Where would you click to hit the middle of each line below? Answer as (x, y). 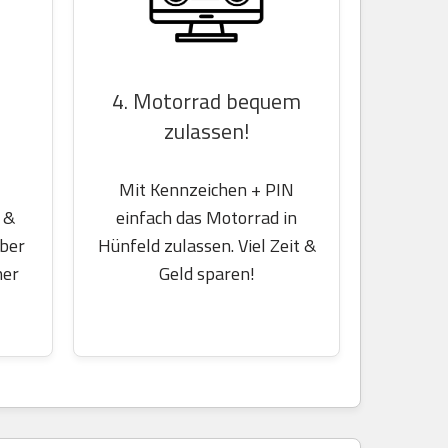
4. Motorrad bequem (206, 100)
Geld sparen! (206, 273)
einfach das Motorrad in (206, 217)
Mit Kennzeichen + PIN (206, 189)
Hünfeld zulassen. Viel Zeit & (206, 245)
